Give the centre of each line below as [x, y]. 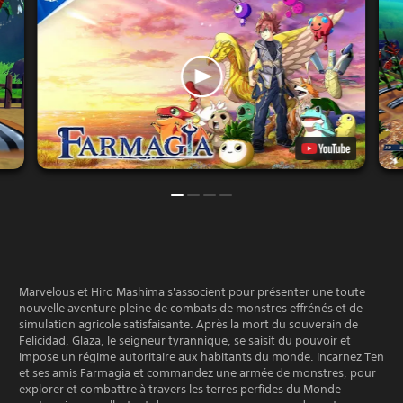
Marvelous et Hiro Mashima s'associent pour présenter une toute [192, 291]
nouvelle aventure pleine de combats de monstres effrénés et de [191, 308]
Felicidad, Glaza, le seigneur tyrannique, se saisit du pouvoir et [185, 340]
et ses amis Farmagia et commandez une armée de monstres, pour [197, 372]
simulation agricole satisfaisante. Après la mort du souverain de [188, 324]
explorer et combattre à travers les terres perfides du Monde [180, 389]
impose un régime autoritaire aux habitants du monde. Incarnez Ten [201, 356]
